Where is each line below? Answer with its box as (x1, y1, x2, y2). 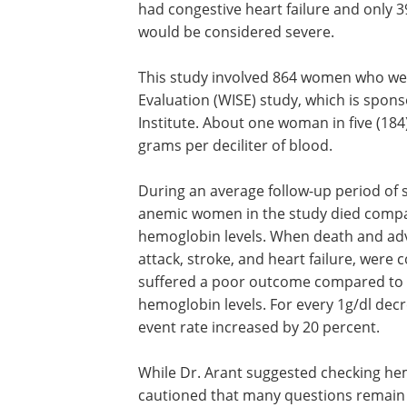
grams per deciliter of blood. (138, 135, 333, 154)
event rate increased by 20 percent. (138, 317, 380, 336)
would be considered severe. (138, 22, 334, 41)
